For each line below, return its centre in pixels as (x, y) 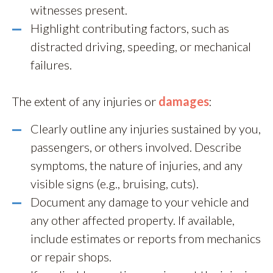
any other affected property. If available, (133, 220)
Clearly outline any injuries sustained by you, (146, 128)
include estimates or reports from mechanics (146, 238)
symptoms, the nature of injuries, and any (136, 165)
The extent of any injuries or (85, 101)
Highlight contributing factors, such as (130, 28)
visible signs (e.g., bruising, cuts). (115, 183)
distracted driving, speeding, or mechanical (141, 46)
